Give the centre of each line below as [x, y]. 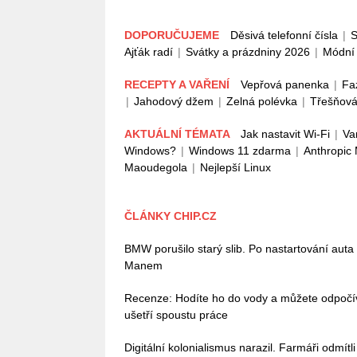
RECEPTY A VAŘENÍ [178, 84]
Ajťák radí [149, 52]
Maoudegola [156, 167]
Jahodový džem [174, 101]
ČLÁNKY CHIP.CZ [171, 216]
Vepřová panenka [285, 84]
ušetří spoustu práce [176, 315]
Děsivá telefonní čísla [284, 35]
